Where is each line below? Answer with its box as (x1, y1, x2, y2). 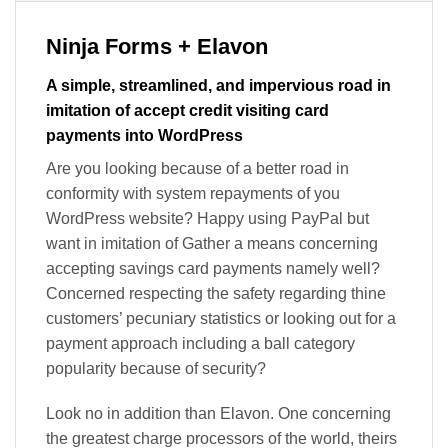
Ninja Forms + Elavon (46, 34, 268, 60)
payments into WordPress (46, 126, 243, 144)
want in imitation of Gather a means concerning (46, 234, 378, 252)
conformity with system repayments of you (46, 184, 340, 202)
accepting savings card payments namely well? (46, 259, 380, 277)
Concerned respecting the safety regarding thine (46, 284, 386, 302)
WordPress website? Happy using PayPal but (46, 209, 369, 227)
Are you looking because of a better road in (46, 159, 349, 177)
